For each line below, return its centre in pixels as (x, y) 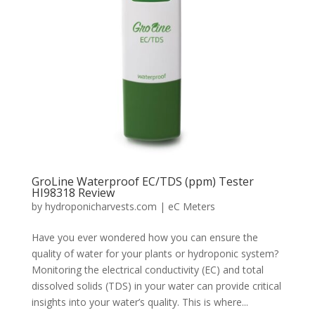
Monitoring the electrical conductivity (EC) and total (147, 269)
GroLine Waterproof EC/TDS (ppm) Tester (142, 181)
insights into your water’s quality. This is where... (140, 302)
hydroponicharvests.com (101, 206)
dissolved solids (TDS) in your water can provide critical (156, 285)
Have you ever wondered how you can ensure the (144, 237)
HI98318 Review (73, 192)
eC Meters (191, 206)
